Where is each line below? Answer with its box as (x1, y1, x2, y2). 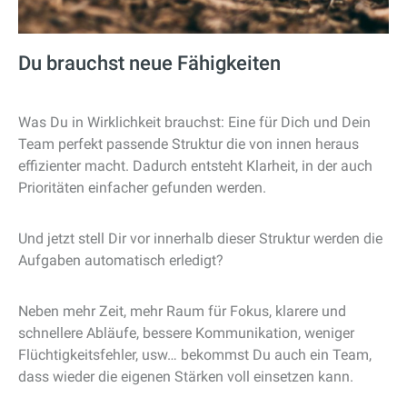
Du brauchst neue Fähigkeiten (18, 52, 281, 74)
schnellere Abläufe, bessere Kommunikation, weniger (18, 324, 354, 342)
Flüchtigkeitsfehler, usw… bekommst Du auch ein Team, (18, 346, 372, 363)
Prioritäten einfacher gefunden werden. (18, 179, 266, 196)
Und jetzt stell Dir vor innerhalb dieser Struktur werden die (18, 230, 382, 247)
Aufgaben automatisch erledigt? (18, 252, 223, 269)
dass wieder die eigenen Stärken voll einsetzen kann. (18, 368, 353, 385)
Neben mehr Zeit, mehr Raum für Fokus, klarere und (18, 303, 346, 320)
